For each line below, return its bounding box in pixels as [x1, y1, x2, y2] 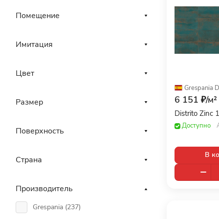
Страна [16, 154, 42, 165]
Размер [16, 97, 43, 108]
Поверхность [16, 126, 64, 136]
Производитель [16, 183, 73, 194]
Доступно [182, 121, 211, 130]
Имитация [16, 39, 53, 50]
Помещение [16, 10, 60, 21]
